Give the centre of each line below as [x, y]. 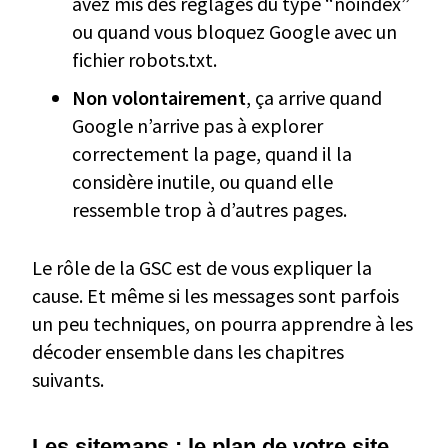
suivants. [68, 380]
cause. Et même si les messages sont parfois [215, 296]
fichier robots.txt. [144, 60]
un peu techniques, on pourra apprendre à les [222, 324]
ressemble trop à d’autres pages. [209, 210]
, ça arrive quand [314, 98]
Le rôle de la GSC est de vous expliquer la [202, 268]
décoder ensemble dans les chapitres [188, 352]
